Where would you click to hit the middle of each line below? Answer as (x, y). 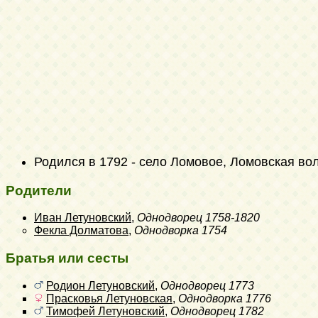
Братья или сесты (67, 258)
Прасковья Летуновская (109, 298)
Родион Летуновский (100, 285)
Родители (39, 190)
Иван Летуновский (83, 218)
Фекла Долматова (81, 231)
